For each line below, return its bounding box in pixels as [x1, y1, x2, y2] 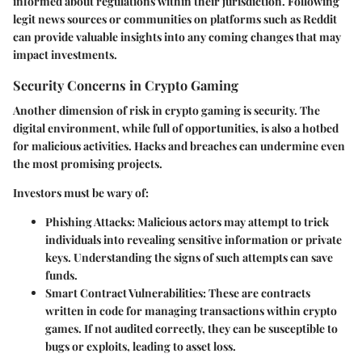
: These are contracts [203, 285, 310, 301]
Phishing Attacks [45, 214, 132, 230]
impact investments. [13, 47, 117, 63]
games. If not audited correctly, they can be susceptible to [45, 321, 338, 337]
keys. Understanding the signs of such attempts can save [45, 250, 333, 266]
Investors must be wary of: [13, 185, 149, 201]
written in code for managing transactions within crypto [45, 303, 337, 319]
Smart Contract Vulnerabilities [45, 285, 203, 301]
